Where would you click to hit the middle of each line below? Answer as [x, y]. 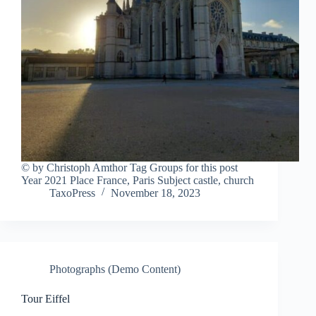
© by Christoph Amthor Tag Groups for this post [129, 168]
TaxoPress [72, 193]
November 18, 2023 [156, 193]
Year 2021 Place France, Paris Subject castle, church [138, 181]
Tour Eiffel [45, 299]
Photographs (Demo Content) [115, 269]
